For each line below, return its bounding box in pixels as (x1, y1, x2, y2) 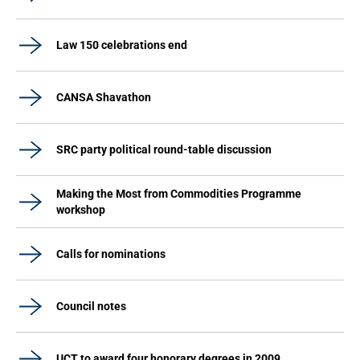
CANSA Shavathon (56, 91, 151, 104)
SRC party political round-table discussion (56, 143, 272, 156)
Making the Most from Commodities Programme (56, 187, 301, 200)
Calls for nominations (56, 247, 166, 260)
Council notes (56, 300, 126, 313)
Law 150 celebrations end (56, 39, 187, 51)
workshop (56, 203, 105, 216)
